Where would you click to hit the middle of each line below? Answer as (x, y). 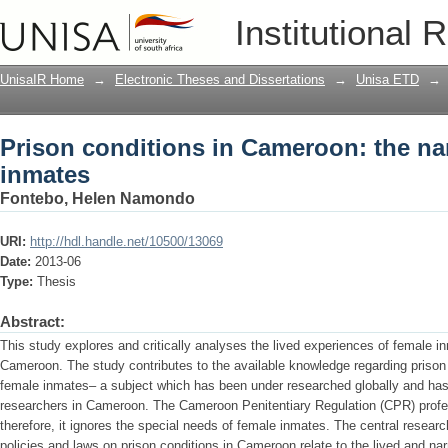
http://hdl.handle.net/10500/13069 (126, 241)
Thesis (56, 281)
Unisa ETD (387, 79)
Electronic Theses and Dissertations (220, 79)
